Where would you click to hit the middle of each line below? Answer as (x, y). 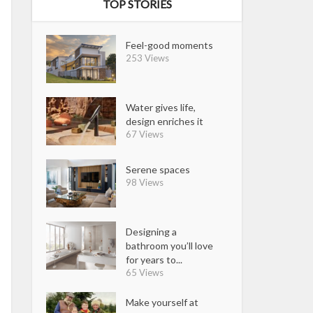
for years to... (154, 259)
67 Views (145, 134)
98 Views (145, 182)
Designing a (152, 231)
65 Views (145, 272)
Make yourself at (162, 302)
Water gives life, (161, 107)
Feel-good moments (170, 45)
